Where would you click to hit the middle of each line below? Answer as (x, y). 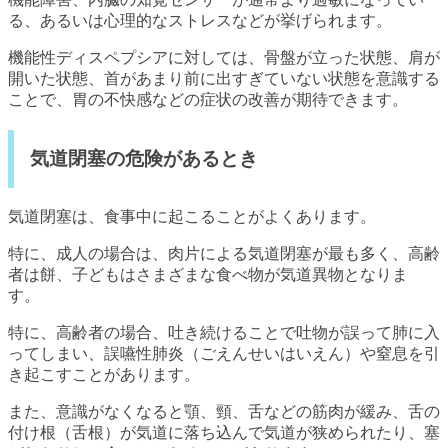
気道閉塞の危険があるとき (144, 159)
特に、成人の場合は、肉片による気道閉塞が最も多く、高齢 (224, 253)
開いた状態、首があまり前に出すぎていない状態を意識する (224, 79)
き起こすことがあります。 (104, 374)
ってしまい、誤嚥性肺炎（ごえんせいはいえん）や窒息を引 (224, 353)
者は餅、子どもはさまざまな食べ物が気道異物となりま (208, 274)
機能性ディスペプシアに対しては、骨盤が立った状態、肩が (224, 58)
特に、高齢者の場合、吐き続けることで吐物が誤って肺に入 (224, 332)
